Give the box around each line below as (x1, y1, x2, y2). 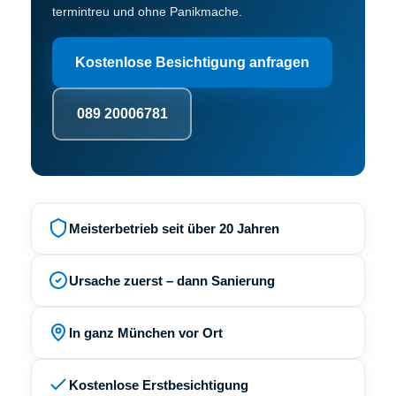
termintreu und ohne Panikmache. (52, 4, 242, 19)
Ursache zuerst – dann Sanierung (69, 272, 275, 288)
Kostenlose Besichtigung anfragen (75, 54, 309, 70)
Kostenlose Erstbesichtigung (69, 377, 248, 392)
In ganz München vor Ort (69, 324, 223, 340)
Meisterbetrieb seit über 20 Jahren (69, 220, 279, 236)
